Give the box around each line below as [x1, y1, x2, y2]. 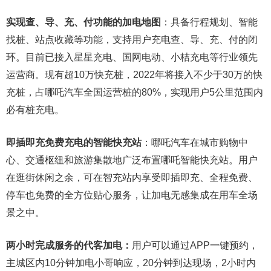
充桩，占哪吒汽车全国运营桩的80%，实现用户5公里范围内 [6, 87, 263, 97]
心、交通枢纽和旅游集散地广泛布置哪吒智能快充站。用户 [6, 155, 258, 165]
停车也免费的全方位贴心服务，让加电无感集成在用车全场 [6, 190, 258, 200]
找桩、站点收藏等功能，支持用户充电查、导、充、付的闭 [6, 34, 258, 45]
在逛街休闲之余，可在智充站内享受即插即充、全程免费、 [6, 172, 258, 183]
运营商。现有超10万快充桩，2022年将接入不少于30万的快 [6, 70, 263, 80]
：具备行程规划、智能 [161, 17, 258, 27]
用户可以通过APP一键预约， [132, 240, 258, 250]
